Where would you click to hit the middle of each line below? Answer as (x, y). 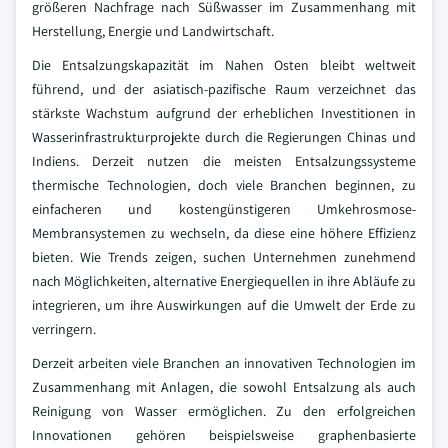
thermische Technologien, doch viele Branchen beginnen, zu (224, 185)
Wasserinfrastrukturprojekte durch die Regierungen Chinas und (224, 137)
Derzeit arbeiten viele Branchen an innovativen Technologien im (224, 363)
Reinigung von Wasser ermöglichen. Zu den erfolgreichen (224, 411)
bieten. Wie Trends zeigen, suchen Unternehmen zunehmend (224, 257)
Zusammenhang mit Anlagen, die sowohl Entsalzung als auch (224, 387)
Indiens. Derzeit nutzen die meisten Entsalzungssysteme (224, 161)
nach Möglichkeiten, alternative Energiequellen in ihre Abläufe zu (224, 281)
